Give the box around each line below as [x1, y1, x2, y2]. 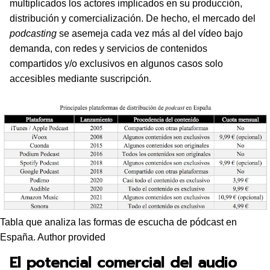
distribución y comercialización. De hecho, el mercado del [10, 13, 256, 24]
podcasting [10, 28, 57, 39]
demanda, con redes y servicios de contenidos [10, 43, 207, 54]
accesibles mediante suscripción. [10, 74, 151, 84]
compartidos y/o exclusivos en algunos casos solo [10, 58, 223, 69]
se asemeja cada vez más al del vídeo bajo [57, 28, 243, 39]
